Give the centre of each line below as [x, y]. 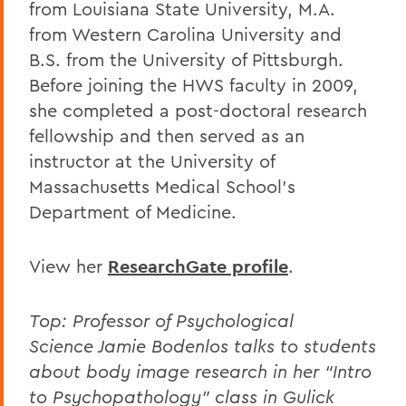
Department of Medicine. [133, 211]
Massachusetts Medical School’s [162, 186]
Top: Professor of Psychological [161, 320]
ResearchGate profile [198, 266]
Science [61, 345]
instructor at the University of [152, 160]
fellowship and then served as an [167, 135]
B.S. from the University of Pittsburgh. [186, 59]
